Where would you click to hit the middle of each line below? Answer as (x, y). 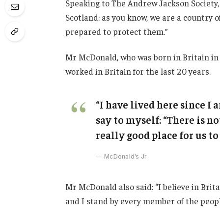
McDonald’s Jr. (126, 157)
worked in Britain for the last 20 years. (138, 71)
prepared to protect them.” (116, 31)
